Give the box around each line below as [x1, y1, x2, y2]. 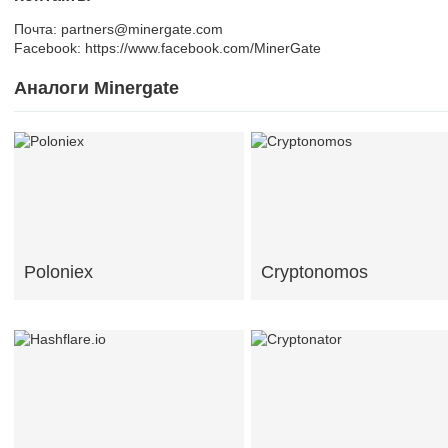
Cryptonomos [261, 262, 368, 282]
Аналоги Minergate [14, 78, 179, 98]
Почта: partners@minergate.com [14, 21, 223, 37]
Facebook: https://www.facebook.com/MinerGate [14, 40, 321, 56]
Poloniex [24, 262, 93, 282]
